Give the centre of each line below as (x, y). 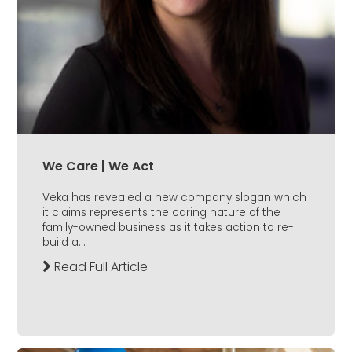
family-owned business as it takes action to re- (168, 228)
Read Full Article (99, 267)
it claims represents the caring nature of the (161, 213)
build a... (64, 243)
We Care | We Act (98, 167)
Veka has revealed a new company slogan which (174, 198)
